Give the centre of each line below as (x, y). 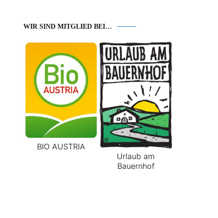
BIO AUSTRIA (61, 146)
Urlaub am (136, 156)
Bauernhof (136, 166)
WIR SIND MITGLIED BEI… (68, 27)
